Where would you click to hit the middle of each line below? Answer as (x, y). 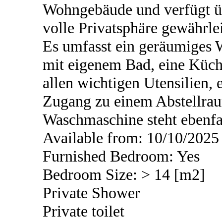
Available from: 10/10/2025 (131, 138)
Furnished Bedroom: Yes (121, 156)
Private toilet (83, 211)
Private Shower (91, 193)
